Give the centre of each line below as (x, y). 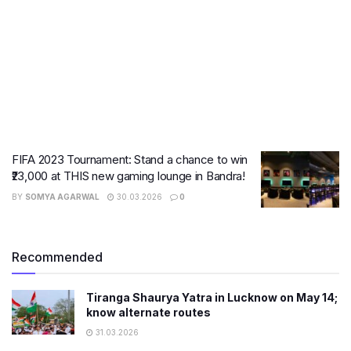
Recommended (57, 257)
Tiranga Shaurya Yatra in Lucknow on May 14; (212, 297)
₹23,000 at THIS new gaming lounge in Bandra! (128, 176)
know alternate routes (148, 312)
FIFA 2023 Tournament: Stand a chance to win (130, 159)
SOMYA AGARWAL (62, 197)
